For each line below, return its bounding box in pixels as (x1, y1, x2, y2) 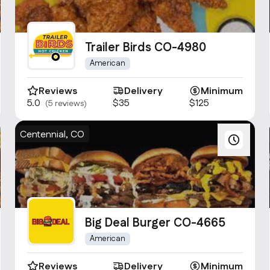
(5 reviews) (45, 98, 87, 110)
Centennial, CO (20, 128, 85, 142)
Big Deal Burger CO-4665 (85, 215, 226, 231)
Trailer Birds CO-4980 (85, 39, 207, 56)
